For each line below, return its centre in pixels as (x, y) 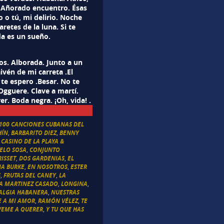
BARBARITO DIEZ (34, 132)
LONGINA (74, 183)
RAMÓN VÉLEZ (58, 200)
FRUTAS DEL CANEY (30, 175)
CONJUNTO (45, 149)
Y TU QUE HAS (65, 209)
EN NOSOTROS (48, 166)
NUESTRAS (65, 192)
